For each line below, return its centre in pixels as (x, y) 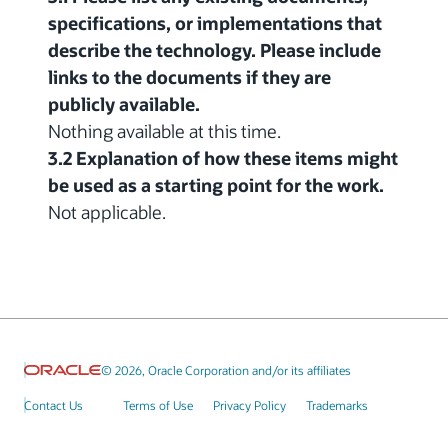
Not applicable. (107, 212)
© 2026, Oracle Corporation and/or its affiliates (225, 370)
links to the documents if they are (189, 77)
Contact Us (53, 404)
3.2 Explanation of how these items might (223, 158)
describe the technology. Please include (214, 50)
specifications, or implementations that (215, 23)
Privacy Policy (249, 405)
